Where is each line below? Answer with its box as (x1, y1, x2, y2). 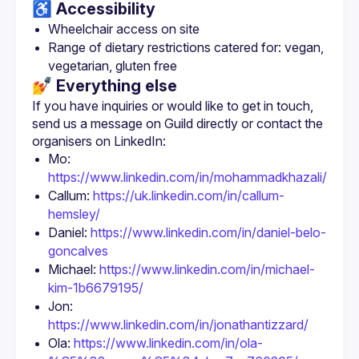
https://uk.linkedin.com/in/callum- (93, 188, 284, 204)
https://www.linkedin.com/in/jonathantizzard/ (48, 317, 309, 333)
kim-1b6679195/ (48, 280, 143, 296)
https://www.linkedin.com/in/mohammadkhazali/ (48, 169, 327, 185)
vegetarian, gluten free (48, 58, 177, 74)
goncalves (48, 243, 108, 259)
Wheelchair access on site (48, 21, 200, 37)
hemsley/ (48, 206, 100, 222)
